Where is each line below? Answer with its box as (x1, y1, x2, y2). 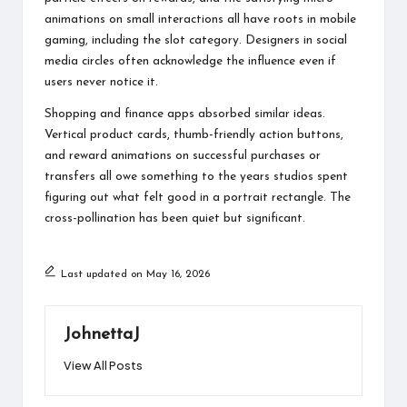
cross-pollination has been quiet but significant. (45, 212, 305, 224)
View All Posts (64, 358, 143, 373)
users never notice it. (45, 75, 158, 88)
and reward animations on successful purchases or (45, 149, 321, 162)
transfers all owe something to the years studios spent (45, 170, 348, 183)
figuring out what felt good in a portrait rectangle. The (45, 191, 351, 203)
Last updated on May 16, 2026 (60, 268, 210, 280)
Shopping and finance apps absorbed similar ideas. (45, 107, 325, 120)
